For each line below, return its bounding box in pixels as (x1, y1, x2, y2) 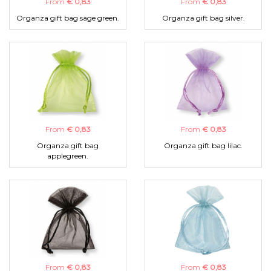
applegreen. (47, 151, 88, 161)
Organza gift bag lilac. (164, 141, 243, 151)
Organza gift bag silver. (162, 13, 245, 23)
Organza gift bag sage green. (16, 13, 119, 23)
